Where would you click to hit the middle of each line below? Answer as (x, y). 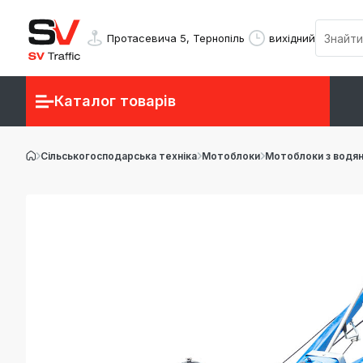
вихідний (292, 38)
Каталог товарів (115, 101)
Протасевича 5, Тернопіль (176, 38)
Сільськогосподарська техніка (119, 156)
